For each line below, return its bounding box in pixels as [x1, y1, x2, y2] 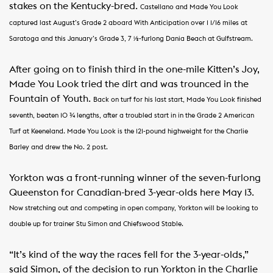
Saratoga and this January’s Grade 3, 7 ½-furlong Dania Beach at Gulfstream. [9, 35, 253, 42]
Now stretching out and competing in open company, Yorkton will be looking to [9, 205, 258, 211]
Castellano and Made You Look [140, 4, 238, 10]
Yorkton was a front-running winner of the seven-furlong [9, 173, 261, 183]
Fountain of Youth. [9, 94, 93, 104]
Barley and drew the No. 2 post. [9, 144, 108, 151]
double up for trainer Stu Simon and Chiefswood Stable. [9, 221, 183, 227]
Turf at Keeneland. [9, 128, 67, 135]
